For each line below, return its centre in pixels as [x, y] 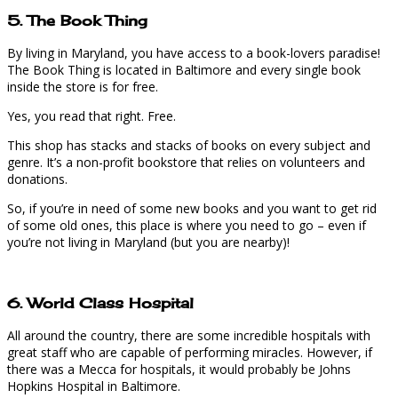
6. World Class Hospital [100, 303]
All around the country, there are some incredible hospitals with [189, 335]
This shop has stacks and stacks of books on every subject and [189, 145]
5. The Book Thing [77, 21]
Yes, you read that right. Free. [92, 115]
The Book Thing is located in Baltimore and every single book [184, 69]
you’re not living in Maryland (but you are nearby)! [148, 242]
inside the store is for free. [83, 86]
